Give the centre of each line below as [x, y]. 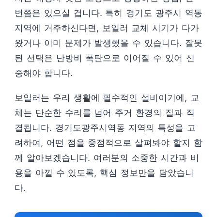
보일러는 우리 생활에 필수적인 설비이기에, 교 [107, 98]
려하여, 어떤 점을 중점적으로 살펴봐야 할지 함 [108, 143]
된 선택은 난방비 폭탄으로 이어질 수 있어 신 [105, 58]
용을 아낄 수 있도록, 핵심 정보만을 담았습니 [104, 173]
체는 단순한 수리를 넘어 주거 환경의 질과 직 [105, 113]
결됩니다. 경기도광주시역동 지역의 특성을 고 [105, 128]
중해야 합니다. [44, 73]
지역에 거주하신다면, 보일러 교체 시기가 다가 [107, 28]
